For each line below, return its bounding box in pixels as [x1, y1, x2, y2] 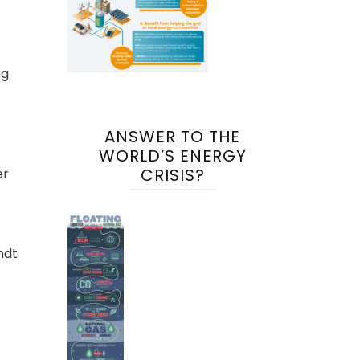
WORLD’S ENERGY [98, 144, 247, 167]
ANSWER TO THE [104, 125, 241, 148]
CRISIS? [140, 163, 205, 186]
